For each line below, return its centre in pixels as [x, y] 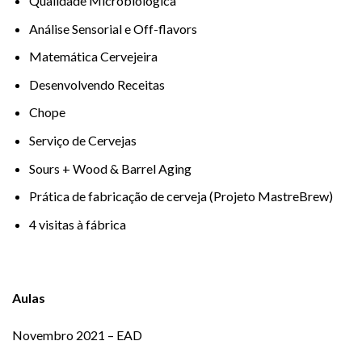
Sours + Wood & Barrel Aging [110, 168]
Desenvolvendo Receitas [97, 84]
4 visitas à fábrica [77, 224]
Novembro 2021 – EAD [77, 335]
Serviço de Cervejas [82, 140]
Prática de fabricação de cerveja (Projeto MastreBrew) [181, 196]
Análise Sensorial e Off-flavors [113, 28]
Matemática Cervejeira [93, 57]
